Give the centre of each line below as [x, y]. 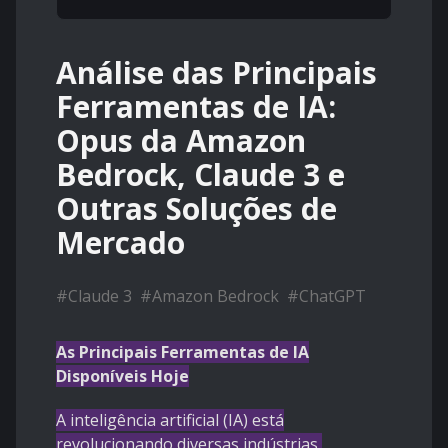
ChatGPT [332, 296]
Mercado [120, 243]
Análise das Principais [216, 73]
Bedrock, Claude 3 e [200, 175]
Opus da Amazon [181, 141]
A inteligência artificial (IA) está [170, 420]
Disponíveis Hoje [122, 376]
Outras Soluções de [196, 209]
